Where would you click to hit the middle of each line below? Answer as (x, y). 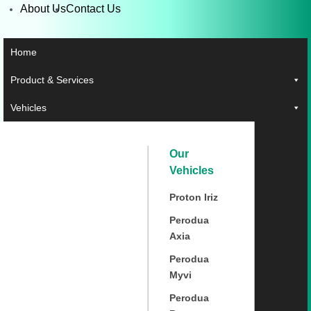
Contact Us (93, 9)
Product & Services (52, 80)
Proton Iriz (193, 197)
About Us (43, 9)
